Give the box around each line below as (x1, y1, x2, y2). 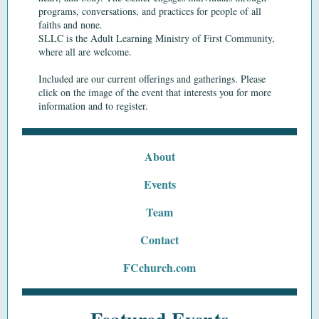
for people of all (194, 4, 261, 18)
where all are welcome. (38, 45, 132, 58)
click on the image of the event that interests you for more (38, 85, 271, 99)
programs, (38, 4, 82, 18)
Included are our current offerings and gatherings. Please (38, 72, 266, 85)
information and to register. (38, 99, 148, 113)
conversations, (82, 4, 139, 18)
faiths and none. (38, 18, 103, 31)
